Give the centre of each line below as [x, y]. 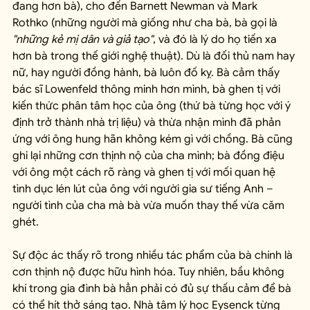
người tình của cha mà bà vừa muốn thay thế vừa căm [150, 205]
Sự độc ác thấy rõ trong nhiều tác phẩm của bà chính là [154, 255]
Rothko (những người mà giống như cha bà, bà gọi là [146, 22]
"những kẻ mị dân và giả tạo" [83, 39]
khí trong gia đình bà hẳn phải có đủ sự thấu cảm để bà [153, 288]
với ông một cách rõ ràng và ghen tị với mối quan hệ [145, 172]
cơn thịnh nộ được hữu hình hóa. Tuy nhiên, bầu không [150, 272]
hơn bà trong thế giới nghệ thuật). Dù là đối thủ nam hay [155, 56]
